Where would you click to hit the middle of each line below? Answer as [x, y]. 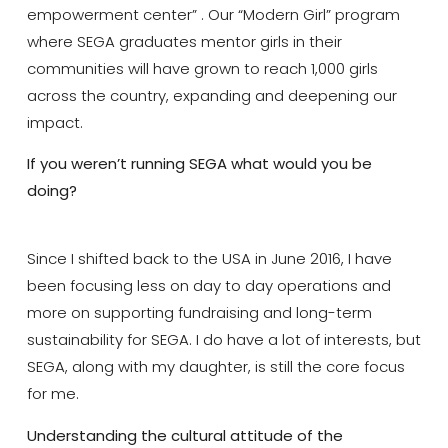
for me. [52, 394]
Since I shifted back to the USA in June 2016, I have [209, 259]
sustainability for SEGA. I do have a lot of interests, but [223, 340]
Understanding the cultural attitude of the [184, 435]
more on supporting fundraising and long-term [199, 313]
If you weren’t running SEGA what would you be [199, 163]
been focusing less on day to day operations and [208, 286]
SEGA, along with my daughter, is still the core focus [215, 367]
